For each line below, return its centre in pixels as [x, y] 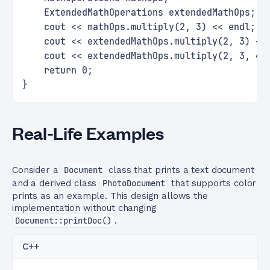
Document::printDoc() [63, 221]
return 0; [58, 71]
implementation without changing [84, 208]
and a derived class [56, 183]
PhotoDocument [134, 183]
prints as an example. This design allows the [110, 196]
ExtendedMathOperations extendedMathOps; [139, 13]
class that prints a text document [180, 170]
